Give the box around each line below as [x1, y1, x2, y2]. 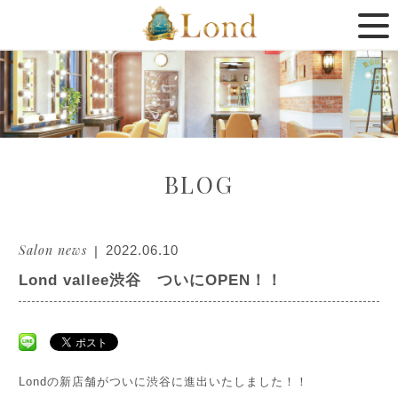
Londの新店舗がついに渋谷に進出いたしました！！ [19, 374, 309, 388]
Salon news [19, 242, 88, 259]
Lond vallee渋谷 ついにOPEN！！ [19, 271, 283, 289]
